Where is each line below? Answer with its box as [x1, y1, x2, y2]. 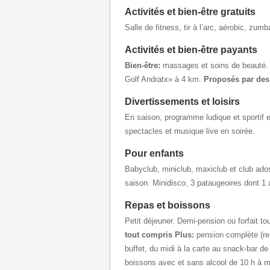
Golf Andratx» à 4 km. [125, 74, 204, 84]
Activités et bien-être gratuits [125, 6, 256, 17]
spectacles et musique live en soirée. [125, 126, 255, 136]
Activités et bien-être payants [125, 44, 257, 55]
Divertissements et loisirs [125, 96, 240, 107]
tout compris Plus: [125, 230, 196, 239]
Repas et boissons [125, 199, 210, 210]
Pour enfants [125, 148, 184, 159]
